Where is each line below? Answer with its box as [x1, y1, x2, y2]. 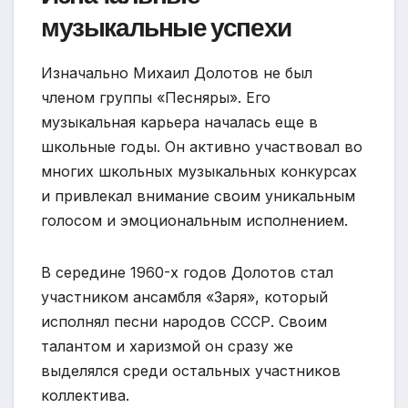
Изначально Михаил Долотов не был [41, 63, 312, 82]
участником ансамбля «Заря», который [41, 287, 328, 306]
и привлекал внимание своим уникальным [41, 186, 355, 205]
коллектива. [41, 385, 129, 404]
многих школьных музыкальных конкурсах [41, 161, 357, 180]
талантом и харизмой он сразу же [41, 336, 293, 355]
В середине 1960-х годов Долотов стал [41, 262, 333, 281]
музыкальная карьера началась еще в [41, 112, 318, 131]
